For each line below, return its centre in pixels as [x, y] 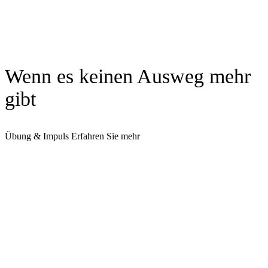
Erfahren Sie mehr [106, 136]
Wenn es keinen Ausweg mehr [128, 77]
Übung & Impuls [37, 136]
